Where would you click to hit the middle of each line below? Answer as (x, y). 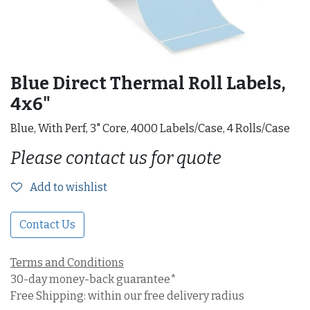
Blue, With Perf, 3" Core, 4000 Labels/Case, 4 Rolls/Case (150, 129)
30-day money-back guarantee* (93, 280)
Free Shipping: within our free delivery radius (127, 296)
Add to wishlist (69, 188)
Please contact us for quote (116, 158)
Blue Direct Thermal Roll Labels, (148, 84)
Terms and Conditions (67, 263)
